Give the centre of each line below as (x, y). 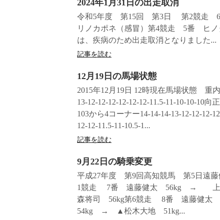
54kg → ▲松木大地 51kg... (131, 211)
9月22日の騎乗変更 (115, 162)
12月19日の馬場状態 (117, 76)
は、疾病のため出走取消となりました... (147, 40)
